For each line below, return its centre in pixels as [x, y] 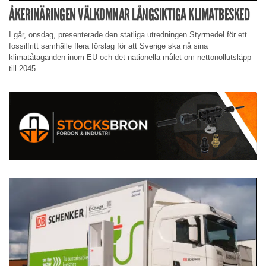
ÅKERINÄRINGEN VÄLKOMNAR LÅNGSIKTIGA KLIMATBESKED [129, 15]
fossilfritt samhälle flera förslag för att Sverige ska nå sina [108, 46]
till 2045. [23, 69]
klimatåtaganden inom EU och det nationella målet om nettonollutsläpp [130, 58]
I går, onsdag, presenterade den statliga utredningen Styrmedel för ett [128, 35]
